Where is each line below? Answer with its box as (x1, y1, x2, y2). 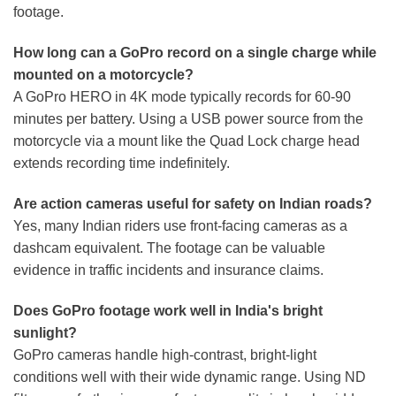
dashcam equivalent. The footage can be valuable (13, 240, 325, 255)
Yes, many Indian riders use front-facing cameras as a (13, 217, 347, 233)
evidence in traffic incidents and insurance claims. (13, 262, 324, 278)
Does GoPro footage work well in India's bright (13, 302, 323, 318)
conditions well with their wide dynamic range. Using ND (13, 369, 366, 385)
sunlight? (13, 324, 77, 340)
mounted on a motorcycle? (13, 67, 194, 83)
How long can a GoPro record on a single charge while (13, 45, 377, 61)
